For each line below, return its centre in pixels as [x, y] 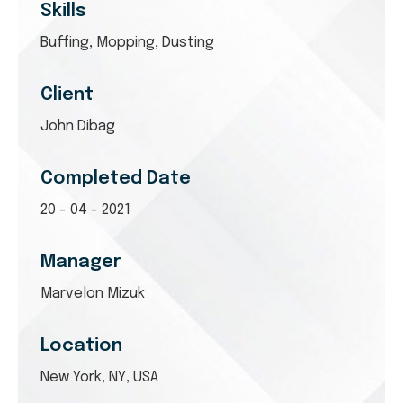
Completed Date [116, 178]
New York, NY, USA [99, 377]
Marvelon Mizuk [93, 293]
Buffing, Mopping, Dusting [127, 42]
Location [81, 345]
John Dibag [78, 126]
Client [67, 94]
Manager [81, 262]
